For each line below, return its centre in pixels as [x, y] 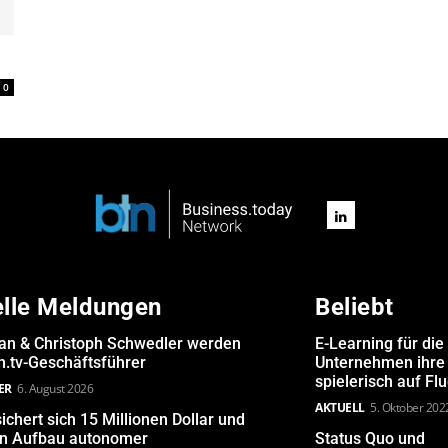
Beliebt [354, 306]
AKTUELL [340, 407]
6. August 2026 [55, 388]
